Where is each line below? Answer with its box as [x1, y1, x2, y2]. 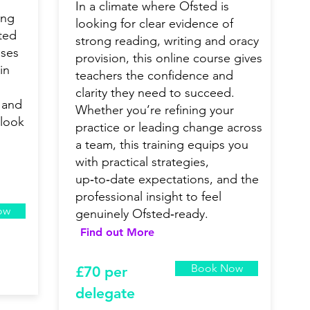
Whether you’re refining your [75, 102, 234, 118]
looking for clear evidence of [75, 16, 233, 32]
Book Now [190, 262, 243, 275]
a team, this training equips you [75, 137, 248, 153]
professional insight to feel [75, 189, 221, 205]
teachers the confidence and [75, 68, 233, 84]
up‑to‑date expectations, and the [75, 172, 259, 188]
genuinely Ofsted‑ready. [75, 206, 208, 222]
